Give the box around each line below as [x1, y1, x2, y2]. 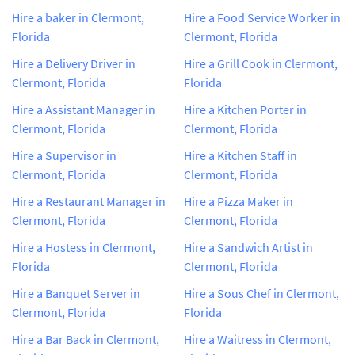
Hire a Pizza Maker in [184, 193, 293, 209]
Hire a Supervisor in [12, 147, 116, 163]
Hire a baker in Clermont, [12, 9, 144, 25]
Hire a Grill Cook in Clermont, [184, 55, 338, 71]
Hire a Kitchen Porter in [184, 101, 307, 117]
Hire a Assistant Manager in [12, 101, 155, 117]
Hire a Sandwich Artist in [184, 239, 313, 255]
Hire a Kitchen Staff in [184, 147, 297, 163]
